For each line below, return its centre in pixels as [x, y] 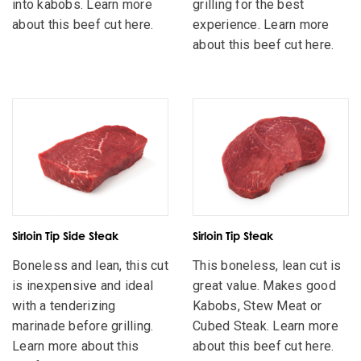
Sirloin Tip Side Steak [65, 235]
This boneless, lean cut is [267, 266]
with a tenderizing [64, 306]
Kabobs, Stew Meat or [257, 306]
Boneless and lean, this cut [90, 266]
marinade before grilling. [83, 326]
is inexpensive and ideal [83, 286]
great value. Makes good [264, 286]
